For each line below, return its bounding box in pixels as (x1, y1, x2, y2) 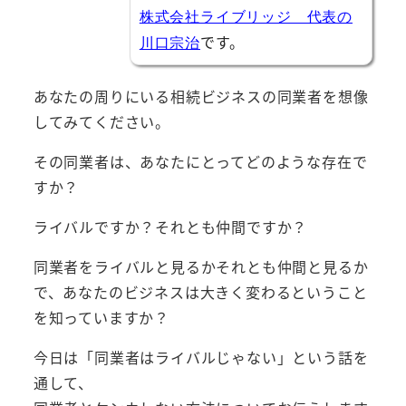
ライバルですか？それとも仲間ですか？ (33, 216, 308, 238)
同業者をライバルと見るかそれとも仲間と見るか (33, 256, 369, 278)
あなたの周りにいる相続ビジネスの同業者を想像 (33, 85, 369, 108)
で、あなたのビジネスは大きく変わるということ (33, 281, 368, 304)
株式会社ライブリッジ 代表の (139, 6, 353, 27)
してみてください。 (33, 111, 170, 133)
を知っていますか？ (33, 306, 169, 329)
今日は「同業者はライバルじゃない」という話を (33, 346, 369, 369)
